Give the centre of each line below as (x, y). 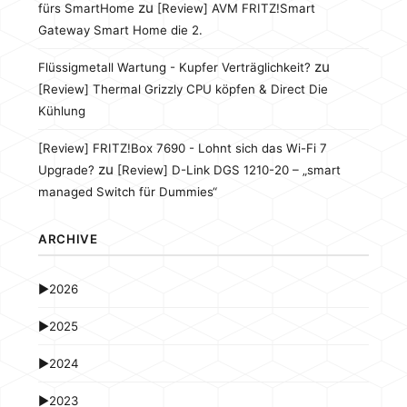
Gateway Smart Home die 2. (120, 30)
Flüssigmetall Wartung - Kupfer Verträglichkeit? (174, 67)
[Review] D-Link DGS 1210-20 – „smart (228, 169)
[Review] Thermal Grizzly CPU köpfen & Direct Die (183, 89)
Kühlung (61, 110)
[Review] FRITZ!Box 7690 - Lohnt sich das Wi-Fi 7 (182, 148)
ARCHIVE (68, 238)
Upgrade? (66, 169)
